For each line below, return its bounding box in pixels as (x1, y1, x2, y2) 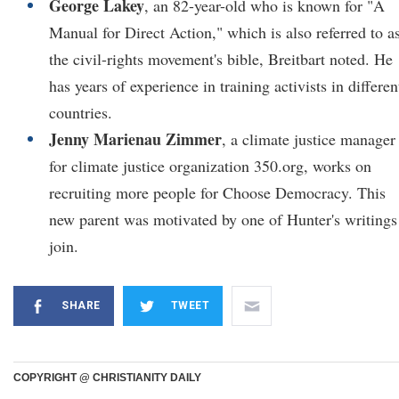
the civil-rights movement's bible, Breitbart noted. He (49, 48, 393, 69)
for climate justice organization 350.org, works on (49, 155, 371, 176)
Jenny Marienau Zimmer (49, 127, 222, 151)
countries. (49, 102, 112, 123)
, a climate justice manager (222, 128, 395, 150)
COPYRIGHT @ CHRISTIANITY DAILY (13, 371, 201, 384)
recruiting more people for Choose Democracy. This (49, 182, 386, 203)
